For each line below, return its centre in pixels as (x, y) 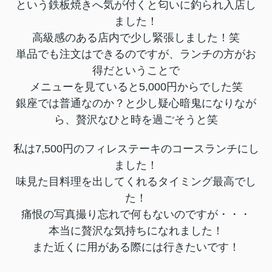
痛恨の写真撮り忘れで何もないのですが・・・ (136, 214)
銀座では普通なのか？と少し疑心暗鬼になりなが (136, 103)
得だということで (136, 70)
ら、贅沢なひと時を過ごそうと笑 (136, 119)
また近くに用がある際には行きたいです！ (136, 247)
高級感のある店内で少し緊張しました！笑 (136, 37)
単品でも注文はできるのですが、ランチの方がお (136, 54)
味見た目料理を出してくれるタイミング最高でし (136, 181)
